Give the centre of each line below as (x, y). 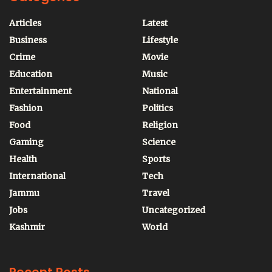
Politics (158, 108)
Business (28, 40)
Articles (25, 23)
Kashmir (27, 227)
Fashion (26, 108)
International (37, 176)
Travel (156, 193)
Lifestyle (160, 40)
